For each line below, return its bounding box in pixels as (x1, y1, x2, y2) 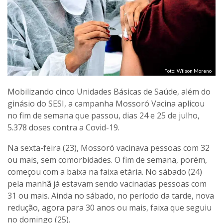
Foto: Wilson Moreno (164, 67, 212, 74)
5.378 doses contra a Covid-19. (7, 121, 119, 133)
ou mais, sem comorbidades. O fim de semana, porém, (7, 154, 207, 165)
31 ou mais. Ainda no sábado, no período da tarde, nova (7, 190, 214, 201)
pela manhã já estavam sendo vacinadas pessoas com (7, 178, 207, 189)
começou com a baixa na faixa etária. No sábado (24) (7, 166, 202, 177)
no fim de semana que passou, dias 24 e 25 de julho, (7, 110, 200, 121)
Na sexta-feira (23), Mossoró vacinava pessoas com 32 (7, 142, 210, 153)
